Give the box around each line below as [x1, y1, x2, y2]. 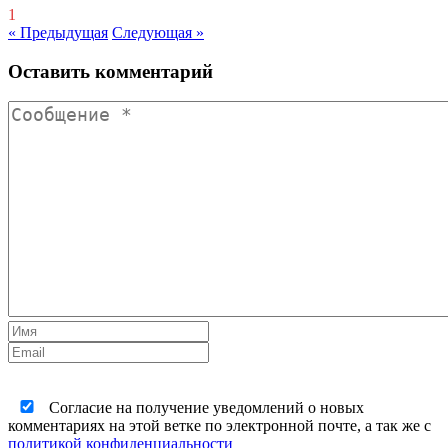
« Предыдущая [8, 23, 108, 41]
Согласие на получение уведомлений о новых [45, 399, 364, 417]
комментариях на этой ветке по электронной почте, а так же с [8, 417, 431, 435]
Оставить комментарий [8, 60, 213, 82]
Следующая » [112, 23, 204, 41]
